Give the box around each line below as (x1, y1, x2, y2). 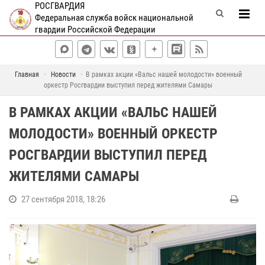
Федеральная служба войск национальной (34, 12, 193, 23)
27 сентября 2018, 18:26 (21, 194, 105, 205)
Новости (50, 70, 76, 79)
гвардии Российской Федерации (34, 24, 156, 35)
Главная (14, 70, 39, 79)
